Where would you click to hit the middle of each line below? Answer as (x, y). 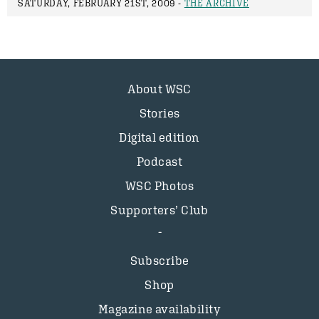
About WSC (159, 89)
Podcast (159, 162)
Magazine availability (159, 309)
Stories (159, 113)
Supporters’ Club (159, 210)
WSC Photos (159, 186)
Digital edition (159, 137)
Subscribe (159, 261)
